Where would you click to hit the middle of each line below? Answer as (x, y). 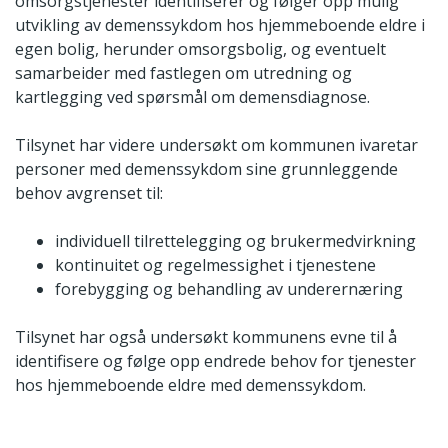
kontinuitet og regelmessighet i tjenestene (215, 265)
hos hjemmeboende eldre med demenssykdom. (190, 385)
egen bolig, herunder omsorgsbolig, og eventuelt (200, 49)
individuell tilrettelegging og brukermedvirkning (235, 241)
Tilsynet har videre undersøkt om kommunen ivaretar (216, 145)
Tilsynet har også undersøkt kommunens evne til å (206, 337)
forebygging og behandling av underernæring (229, 289)
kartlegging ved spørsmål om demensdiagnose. (192, 97)
